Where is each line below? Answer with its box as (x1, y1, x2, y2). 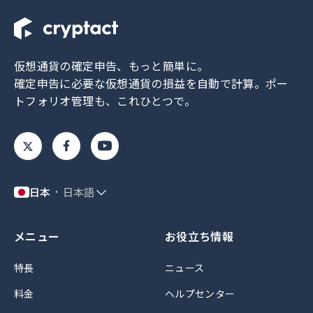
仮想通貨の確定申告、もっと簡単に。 (14, 57, 209, 75)
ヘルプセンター (165, 286, 235, 301)
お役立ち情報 (165, 228, 234, 245)
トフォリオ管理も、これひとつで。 (14, 92, 196, 110)
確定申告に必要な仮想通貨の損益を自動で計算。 (14, 75, 266, 92)
